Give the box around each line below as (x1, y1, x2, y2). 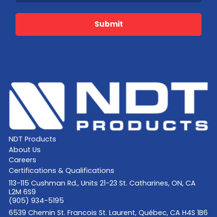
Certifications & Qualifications (8, 166, 114, 176)
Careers (8, 155, 36, 165)
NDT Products (8, 134, 56, 144)
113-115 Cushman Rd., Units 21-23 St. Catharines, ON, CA (8, 178, 196, 188)
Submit (94, 19, 123, 30)
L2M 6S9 (8, 186, 36, 197)
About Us (8, 144, 41, 155)
